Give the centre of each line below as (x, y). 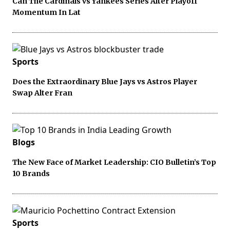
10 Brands (31, 174)
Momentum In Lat (46, 13)
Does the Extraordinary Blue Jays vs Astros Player (105, 82)
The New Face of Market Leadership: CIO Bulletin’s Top (114, 162)
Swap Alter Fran (42, 93)
